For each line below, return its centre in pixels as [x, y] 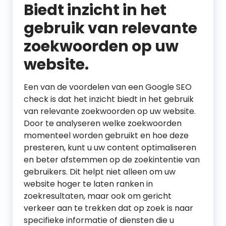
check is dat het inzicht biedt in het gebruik [109, 99]
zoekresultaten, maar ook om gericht [98, 196]
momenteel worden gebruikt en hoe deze [106, 135]
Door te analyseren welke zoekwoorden [103, 123]
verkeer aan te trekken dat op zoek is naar [108, 208]
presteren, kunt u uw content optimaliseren [110, 148]
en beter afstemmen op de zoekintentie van [112, 160]
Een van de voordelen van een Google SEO [108, 87]
